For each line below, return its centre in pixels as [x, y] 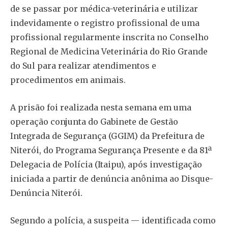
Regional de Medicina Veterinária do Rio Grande [109, 52]
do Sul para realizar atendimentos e [83, 66]
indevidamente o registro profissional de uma [105, 23]
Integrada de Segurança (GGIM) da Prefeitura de [107, 136]
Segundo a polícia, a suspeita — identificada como [113, 221]
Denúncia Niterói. [46, 193]
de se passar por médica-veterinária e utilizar [104, 9]
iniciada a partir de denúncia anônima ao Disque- [112, 179]
